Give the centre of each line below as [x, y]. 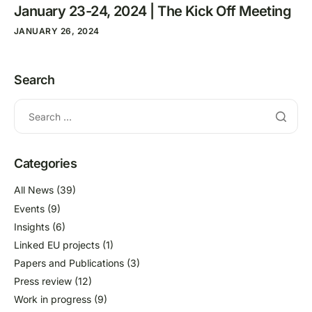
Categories [46, 164]
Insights [32, 226]
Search [34, 80]
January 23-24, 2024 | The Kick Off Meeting [153, 11]
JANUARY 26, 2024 [57, 31]
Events [29, 208]
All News [34, 190]
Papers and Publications [69, 263]
